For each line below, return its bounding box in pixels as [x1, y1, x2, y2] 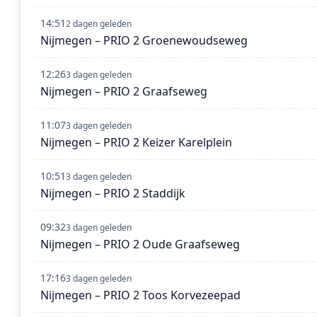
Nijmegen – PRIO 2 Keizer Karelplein [40, 134, 232, 151]
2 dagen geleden [66, 18, 132, 30]
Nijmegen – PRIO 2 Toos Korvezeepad [40, 287, 241, 304]
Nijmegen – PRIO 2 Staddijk [40, 185, 185, 202]
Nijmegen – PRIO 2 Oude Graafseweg [40, 236, 240, 253]
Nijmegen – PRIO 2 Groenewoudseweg [40, 33, 248, 49]
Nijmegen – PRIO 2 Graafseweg [40, 83, 207, 100]
